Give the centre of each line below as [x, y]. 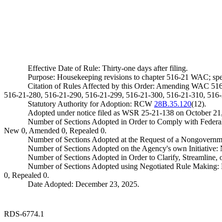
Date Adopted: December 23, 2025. [83, 184]
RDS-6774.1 [24, 214]
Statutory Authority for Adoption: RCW [91, 104]
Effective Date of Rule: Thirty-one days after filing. [108, 68]
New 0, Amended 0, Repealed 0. [55, 131]
